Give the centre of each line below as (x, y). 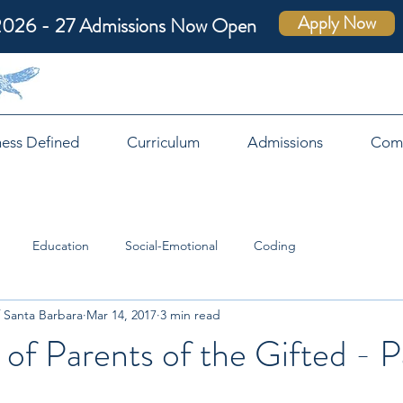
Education (61, 245)
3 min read (190, 314)
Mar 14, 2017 (121, 314)
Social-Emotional (171, 245)
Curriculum (163, 142)
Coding (275, 245)
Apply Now (337, 23)
